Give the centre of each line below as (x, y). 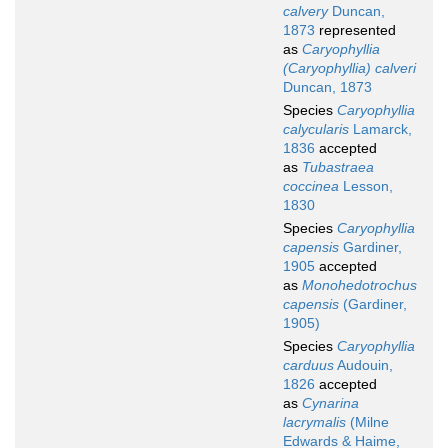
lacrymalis (314, 422)
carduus (308, 365)
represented (355, 30)
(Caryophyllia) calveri (349, 68)
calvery (305, 11)
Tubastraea (338, 167)
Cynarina (330, 403)
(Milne (367, 422)
